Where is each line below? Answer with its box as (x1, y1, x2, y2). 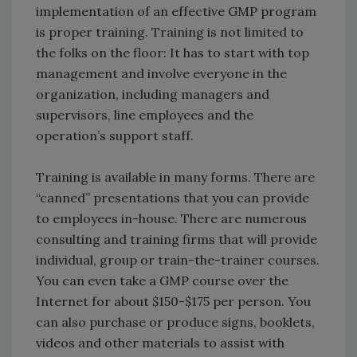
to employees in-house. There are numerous (36, 210, 307, 227)
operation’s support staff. (36, 127, 194, 144)
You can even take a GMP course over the (36, 273, 288, 289)
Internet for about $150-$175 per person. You (36, 293, 311, 310)
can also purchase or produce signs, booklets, (36, 314, 315, 331)
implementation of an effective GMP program (36, 3, 316, 20)
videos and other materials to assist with (36, 335, 284, 351)
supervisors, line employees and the (36, 107, 253, 124)
